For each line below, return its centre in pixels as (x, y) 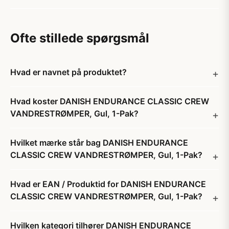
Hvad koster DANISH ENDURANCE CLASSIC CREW (110, 101)
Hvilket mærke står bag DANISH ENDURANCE (99, 143)
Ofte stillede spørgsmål (80, 38)
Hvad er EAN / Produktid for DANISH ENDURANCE (108, 184)
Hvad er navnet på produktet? (68, 72)
